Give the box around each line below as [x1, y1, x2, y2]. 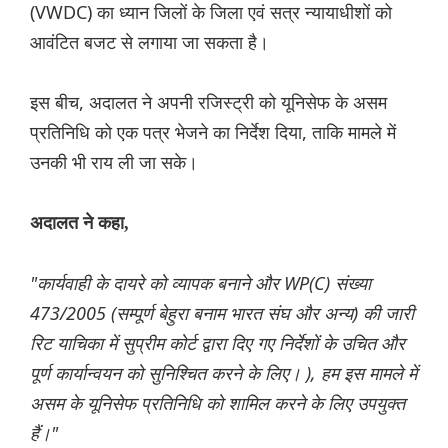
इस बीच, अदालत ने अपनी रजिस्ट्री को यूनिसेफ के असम [30, 90, 387, 115]
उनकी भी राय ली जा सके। [30, 150, 198, 175]
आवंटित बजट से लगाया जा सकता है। [30, 30, 269, 55]
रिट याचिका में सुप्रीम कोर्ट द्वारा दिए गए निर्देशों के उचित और [30, 331, 405, 356]
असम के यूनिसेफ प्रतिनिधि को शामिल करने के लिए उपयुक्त [30, 391, 405, 416]
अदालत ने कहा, [30, 213, 129, 234]
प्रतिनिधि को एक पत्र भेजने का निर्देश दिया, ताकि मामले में [30, 120, 396, 145]
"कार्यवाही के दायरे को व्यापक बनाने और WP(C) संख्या [30, 271, 371, 296]
